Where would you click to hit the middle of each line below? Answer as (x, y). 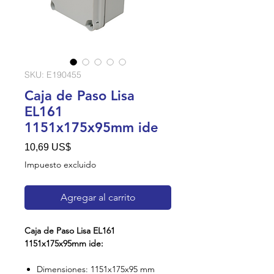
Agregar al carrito (98, 197)
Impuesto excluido (60, 165)
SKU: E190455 (53, 75)
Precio (84, 146)
